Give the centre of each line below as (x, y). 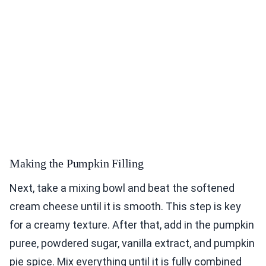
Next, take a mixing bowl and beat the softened (122, 188)
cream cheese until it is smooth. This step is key (125, 207)
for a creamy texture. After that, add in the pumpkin (132, 225)
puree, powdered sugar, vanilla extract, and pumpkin (132, 243)
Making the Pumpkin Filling (77, 164)
